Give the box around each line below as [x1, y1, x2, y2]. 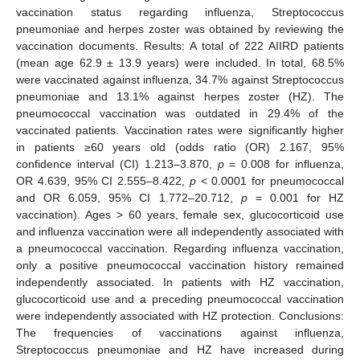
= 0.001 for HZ [247, 190, 345, 204]
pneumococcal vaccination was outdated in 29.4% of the [16, 106, 344, 120]
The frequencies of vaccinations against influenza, [16, 325, 344, 339]
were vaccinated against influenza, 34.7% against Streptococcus [16, 72, 344, 86]
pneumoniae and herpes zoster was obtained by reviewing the [16, 22, 344, 35]
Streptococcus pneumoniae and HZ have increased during [16, 342, 344, 356]
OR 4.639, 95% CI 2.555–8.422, [16, 174, 190, 187]
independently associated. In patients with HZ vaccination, [16, 275, 344, 288]
